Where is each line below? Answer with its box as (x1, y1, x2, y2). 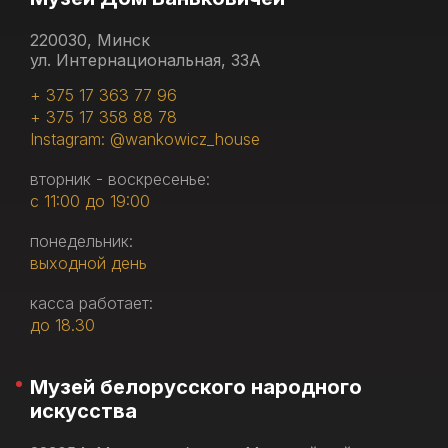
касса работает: (30, 293, 153, 313)
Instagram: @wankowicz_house (30, 129, 260, 149)
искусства (30, 399, 137, 423)
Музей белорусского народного (30, 375, 362, 399)
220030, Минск (30, 30, 150, 50)
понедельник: (30, 231, 133, 251)
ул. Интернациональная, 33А (30, 50, 261, 70)
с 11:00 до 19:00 (30, 191, 150, 211)
